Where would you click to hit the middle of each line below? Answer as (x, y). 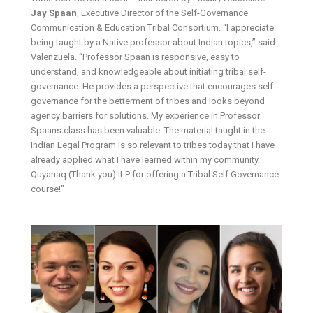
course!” (48, 189)
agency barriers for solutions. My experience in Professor (146, 116)
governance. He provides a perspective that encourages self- (154, 87)
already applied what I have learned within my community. (146, 160)
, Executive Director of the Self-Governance (163, 13)
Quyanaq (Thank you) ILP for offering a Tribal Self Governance (155, 175)
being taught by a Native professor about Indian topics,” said (153, 43)
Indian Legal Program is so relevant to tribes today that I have (153, 145)
